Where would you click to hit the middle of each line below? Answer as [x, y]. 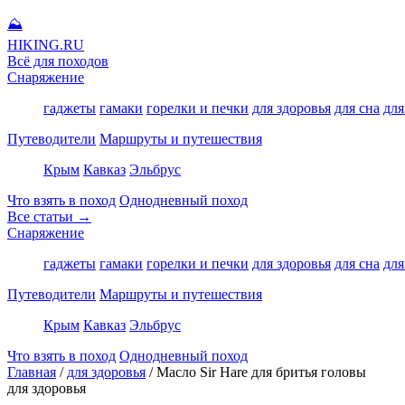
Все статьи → [49, 217]
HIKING [33, 45]
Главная [32, 372]
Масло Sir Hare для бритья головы [261, 372]
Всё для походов [58, 61]
